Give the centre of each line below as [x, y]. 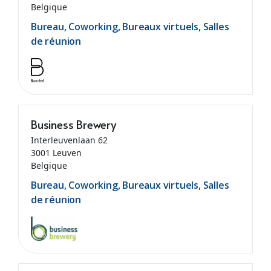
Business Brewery [73, 124]
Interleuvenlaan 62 [69, 140]
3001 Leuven [56, 153]
